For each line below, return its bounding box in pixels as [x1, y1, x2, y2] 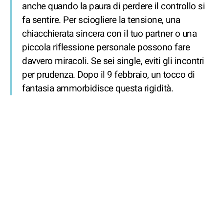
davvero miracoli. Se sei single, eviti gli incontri [22, 54, 204, 68]
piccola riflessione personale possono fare [22, 41, 190, 54]
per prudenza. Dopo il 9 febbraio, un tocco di [22, 68, 195, 82]
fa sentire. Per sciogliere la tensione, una [22, 13, 180, 27]
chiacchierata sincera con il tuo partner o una [22, 27, 197, 41]
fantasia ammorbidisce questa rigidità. [22, 82, 173, 95]
